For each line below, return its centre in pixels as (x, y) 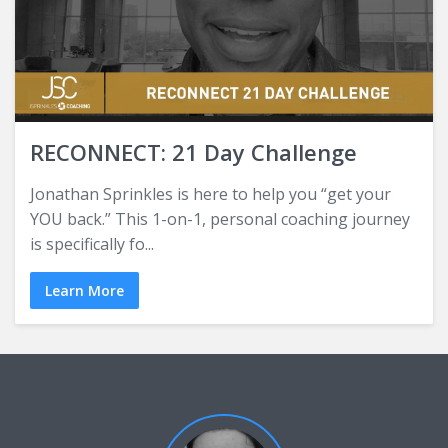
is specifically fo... (92, 244)
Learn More (84, 291)
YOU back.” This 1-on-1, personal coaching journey (220, 219)
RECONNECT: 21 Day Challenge (193, 152)
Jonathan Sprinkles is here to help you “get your (210, 194)
